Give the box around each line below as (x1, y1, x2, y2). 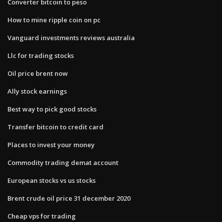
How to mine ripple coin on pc (7, 15, 101, 24)
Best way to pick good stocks (7, 104, 97, 113)
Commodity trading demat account (7, 158, 118, 167)
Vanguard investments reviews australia (7, 33, 135, 42)
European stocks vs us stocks (7, 175, 96, 185)
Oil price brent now (7, 68, 68, 78)
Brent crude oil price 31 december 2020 (7, 193, 130, 203)
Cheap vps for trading (7, 211, 76, 221)
